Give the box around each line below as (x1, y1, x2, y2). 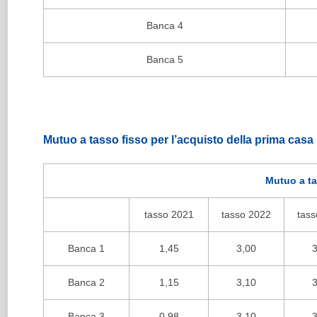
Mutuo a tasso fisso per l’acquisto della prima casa (43, 134, 313, 146)
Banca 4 (146, 20, 183, 31)
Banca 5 (146, 54, 183, 65)
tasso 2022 (221, 209, 271, 220)
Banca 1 (68, 243, 105, 254)
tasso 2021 (144, 209, 194, 220)
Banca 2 (68, 277, 105, 288)
